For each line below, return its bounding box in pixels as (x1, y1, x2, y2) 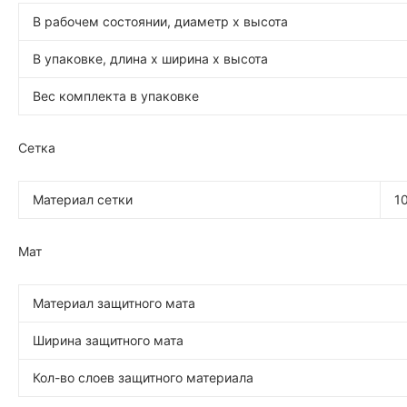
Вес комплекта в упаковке (33, 88, 199, 104)
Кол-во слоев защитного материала (33, 370, 253, 385)
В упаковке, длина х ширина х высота (33, 51, 268, 66)
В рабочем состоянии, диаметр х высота (33, 14, 288, 29)
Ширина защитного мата (33, 333, 184, 348)
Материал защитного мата (33, 295, 195, 311)
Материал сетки (33, 192, 133, 207)
